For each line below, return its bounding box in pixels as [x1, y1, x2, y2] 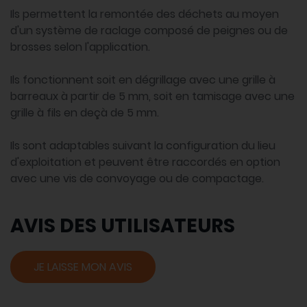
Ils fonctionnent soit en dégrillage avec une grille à [10, 72, 275, 88]
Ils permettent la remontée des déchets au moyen [10, 6, 279, 23]
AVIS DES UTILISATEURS [10, 212, 235, 240]
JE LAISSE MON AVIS [34, 259, 132, 275]
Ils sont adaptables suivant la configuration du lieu [10, 138, 275, 154]
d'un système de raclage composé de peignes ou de [10, 23, 288, 39]
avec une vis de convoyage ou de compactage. [10, 171, 264, 187]
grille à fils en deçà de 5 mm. [10, 105, 159, 121]
